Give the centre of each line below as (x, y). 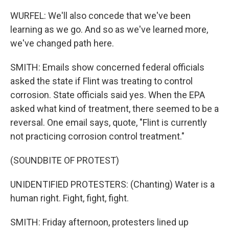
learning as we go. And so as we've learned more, (109, 29)
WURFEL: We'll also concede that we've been (100, 16)
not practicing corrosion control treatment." (97, 136)
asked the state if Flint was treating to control (101, 81)
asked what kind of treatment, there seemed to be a (114, 109)
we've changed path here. (62, 43)
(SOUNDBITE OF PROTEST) (65, 160)
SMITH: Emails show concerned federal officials (107, 67)
